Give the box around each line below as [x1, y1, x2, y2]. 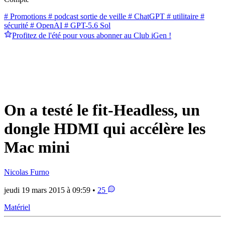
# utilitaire [165, 12, 198, 21]
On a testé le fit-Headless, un [4, 101, 200, 120]
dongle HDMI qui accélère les [4, 120, 205, 138]
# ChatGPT [126, 12, 165, 21]
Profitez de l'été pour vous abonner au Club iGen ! [12, 31, 171, 40]
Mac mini [4, 138, 70, 157]
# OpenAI [28, 21, 62, 30]
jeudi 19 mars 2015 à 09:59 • [4, 185, 97, 194]
